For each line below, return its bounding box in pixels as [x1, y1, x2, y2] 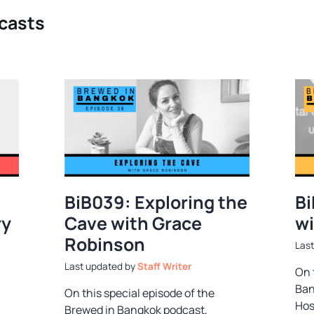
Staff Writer [137, 260, 192, 273]
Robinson [64, 231, 146, 257]
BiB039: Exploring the [64, 189, 248, 214]
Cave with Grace [64, 210, 203, 235]
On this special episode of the [64, 285, 215, 301]
